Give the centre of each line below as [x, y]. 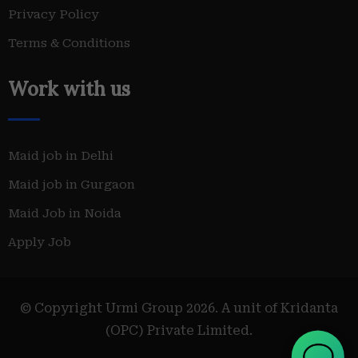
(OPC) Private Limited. [179, 330]
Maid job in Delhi [61, 156]
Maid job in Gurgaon [72, 185]
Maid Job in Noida [65, 213]
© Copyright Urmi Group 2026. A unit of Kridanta [179, 308]
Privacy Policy [54, 14]
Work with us [69, 89]
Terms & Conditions [69, 43]
